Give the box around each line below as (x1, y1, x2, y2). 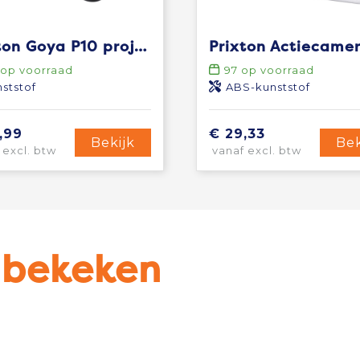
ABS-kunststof (226, 80, 310, 94)
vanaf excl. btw (209, 144, 301, 157)
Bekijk (91, 134, 135, 150)
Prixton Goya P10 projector (133, 38, 146, 56)
